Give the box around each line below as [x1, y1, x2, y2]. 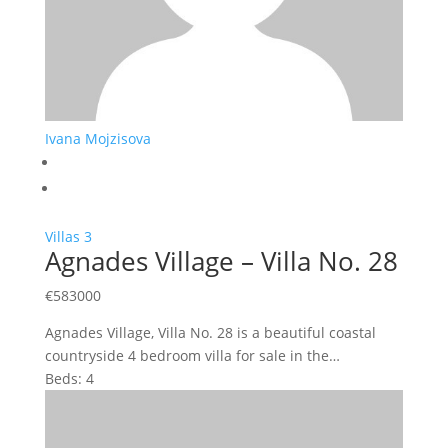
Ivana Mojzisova [44, 128, 151, 148]
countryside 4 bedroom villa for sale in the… [44, 345, 340, 365]
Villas [44, 226, 80, 246]
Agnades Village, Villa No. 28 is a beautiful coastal [44, 322, 376, 342]
